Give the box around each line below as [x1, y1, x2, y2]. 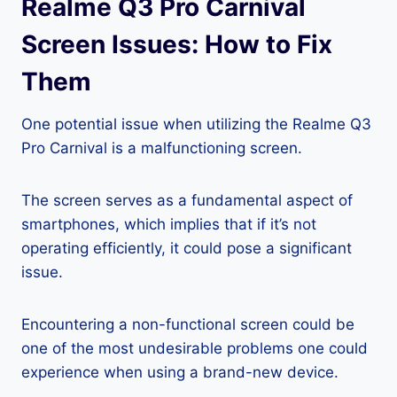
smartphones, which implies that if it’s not [21, 215, 316, 234]
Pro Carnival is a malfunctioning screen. [21, 139, 302, 158]
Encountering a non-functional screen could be [21, 315, 354, 334]
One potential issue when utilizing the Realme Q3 [21, 115, 371, 134]
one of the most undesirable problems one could [21, 339, 368, 358]
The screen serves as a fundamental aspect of [21, 191, 353, 210]
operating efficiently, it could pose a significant [21, 239, 352, 258]
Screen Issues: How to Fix [21, 29, 332, 60]
